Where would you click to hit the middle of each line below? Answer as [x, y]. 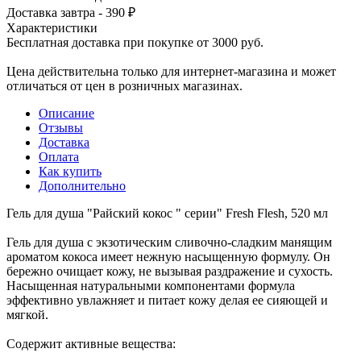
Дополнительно [82, 185]
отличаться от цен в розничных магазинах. [124, 85]
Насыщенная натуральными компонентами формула [151, 285]
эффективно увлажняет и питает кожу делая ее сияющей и [167, 300]
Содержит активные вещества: [91, 343]
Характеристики [52, 27]
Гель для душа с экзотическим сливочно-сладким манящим [169, 242]
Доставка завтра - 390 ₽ [71, 12]
